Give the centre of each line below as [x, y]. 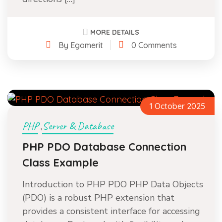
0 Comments [154, 45]
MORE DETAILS [115, 32]
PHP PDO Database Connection [104, 147]
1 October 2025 [177, 106]
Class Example [60, 163]
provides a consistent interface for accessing [111, 211]
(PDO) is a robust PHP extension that [98, 198]
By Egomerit [81, 45]
